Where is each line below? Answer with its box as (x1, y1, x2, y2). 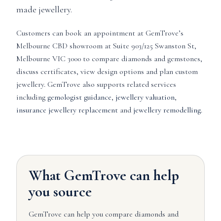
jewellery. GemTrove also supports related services (16, 79, 176, 89)
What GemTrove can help (28, 166, 179, 184)
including (16, 92, 47, 102)
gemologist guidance (47, 92, 111, 102)
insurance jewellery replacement (16, 105, 118, 115)
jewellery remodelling (133, 105, 201, 115)
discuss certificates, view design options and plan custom (16, 67, 198, 76)
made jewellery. (16, 4, 72, 15)
